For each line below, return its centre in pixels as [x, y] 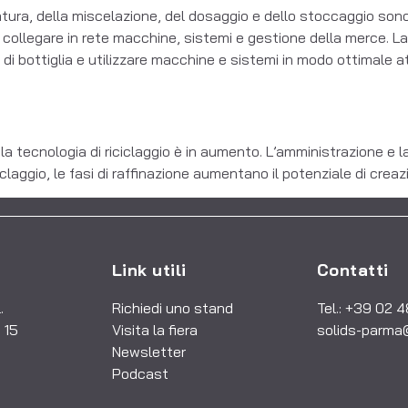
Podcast [140, 373]
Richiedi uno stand [172, 307]
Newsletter [148, 351]
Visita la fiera [154, 329]
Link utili [149, 270]
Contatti [352, 270]
